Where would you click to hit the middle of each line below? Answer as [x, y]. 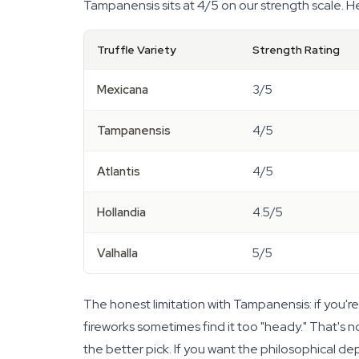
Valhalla [117, 253]
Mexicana [123, 90]
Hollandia [121, 212]
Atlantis [119, 171]
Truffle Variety [137, 50]
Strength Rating [296, 50]
